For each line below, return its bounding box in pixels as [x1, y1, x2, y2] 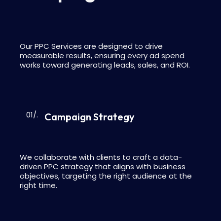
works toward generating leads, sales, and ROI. [20, 59, 190, 70]
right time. [20, 180, 57, 190]
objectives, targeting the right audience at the [20, 170, 192, 181]
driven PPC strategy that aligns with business [20, 161, 185, 172]
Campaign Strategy [44, 110, 135, 123]
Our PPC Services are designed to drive [20, 40, 163, 51]
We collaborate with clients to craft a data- [20, 151, 182, 162]
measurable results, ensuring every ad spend [20, 50, 184, 61]
